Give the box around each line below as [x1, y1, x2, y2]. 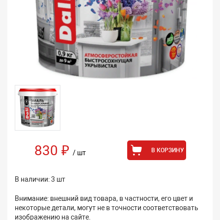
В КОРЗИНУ [151, 147, 184, 154]
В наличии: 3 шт [15, 175, 65, 184]
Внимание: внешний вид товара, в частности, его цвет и [15, 194, 193, 203]
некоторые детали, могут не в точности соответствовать [15, 204, 198, 212]
